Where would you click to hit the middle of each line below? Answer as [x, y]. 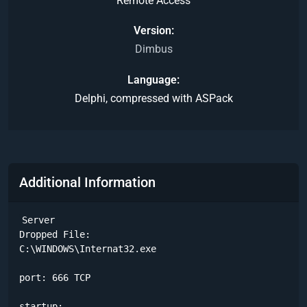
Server [38, 220]
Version [152, 31]
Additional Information [87, 183]
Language [152, 79]
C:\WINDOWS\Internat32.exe [90, 249]
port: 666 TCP [55, 278]
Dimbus [153, 49]
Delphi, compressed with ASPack [153, 98]
